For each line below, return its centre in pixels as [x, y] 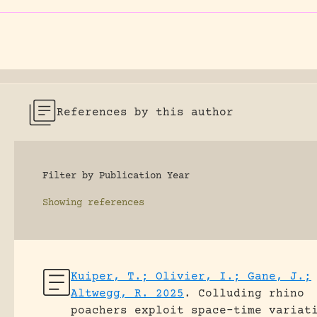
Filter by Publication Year [116, 176]
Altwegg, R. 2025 [127, 294]
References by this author [145, 113]
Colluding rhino [251, 294]
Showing [62, 203]
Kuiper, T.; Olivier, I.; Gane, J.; [191, 277]
